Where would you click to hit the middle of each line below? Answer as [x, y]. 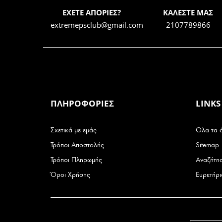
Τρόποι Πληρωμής [76, 160]
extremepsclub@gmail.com [97, 25]
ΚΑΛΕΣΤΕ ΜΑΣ [188, 13]
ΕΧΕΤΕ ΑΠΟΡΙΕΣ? [91, 13]
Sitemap [207, 145]
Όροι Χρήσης [70, 175]
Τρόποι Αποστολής [77, 145]
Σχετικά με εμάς [74, 130]
